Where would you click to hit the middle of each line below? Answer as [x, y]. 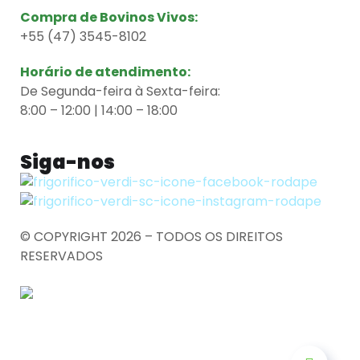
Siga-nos [67, 162]
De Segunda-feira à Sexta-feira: [120, 92]
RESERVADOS [63, 256]
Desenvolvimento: [78, 276]
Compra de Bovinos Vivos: [109, 18]
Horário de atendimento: [105, 72]
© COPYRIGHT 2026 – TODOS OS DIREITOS [151, 237]
